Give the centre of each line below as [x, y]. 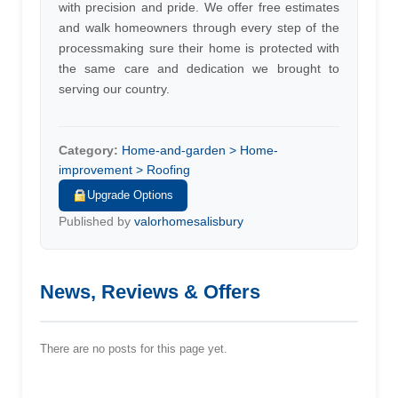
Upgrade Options [130, 195]
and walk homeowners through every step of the [199, 28]
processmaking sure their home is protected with [199, 48]
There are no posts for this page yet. [134, 349]
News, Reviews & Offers [150, 292]
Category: [88, 150]
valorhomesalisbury [189, 221]
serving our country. [114, 89]
